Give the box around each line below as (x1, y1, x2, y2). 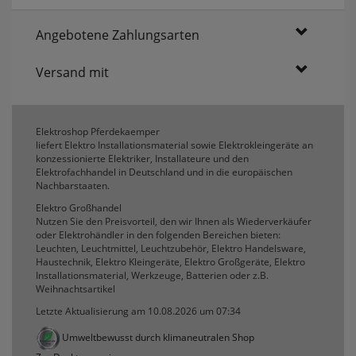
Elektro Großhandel (36, 200, 122, 215)
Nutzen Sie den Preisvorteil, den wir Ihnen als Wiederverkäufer (36, 214, 311, 228)
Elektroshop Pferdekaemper (36, 124, 160, 138)
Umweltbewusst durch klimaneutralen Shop (62, 331, 254, 345)
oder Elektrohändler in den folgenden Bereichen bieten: (36, 227, 281, 242)
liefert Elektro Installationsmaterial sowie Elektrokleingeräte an (36, 137, 313, 152)
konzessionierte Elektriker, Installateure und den (36, 151, 249, 165)
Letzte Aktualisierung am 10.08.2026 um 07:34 (36, 304, 241, 318)
